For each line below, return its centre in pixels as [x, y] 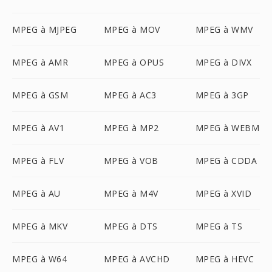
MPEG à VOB [131, 161]
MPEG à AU [36, 193]
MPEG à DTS [131, 226]
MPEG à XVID [223, 193]
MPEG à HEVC [225, 259]
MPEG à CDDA [226, 161]
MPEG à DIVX [223, 62]
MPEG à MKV [40, 226]
